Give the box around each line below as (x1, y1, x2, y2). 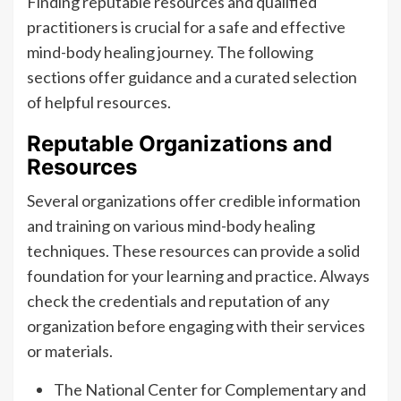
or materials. (27, 341, 113, 362)
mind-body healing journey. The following (27, 42, 313, 63)
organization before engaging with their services (27, 316, 365, 337)
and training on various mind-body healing (27, 216, 315, 236)
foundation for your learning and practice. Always (27, 266, 370, 286)
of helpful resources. (27, 92, 171, 113)
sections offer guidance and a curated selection (27, 67, 357, 88)
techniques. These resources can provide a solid (27, 241, 360, 261)
